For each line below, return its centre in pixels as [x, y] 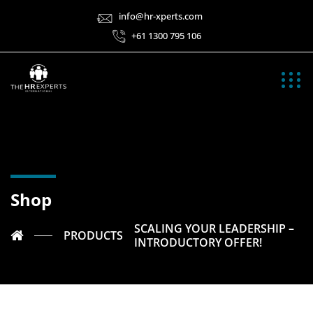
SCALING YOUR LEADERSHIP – [214, 228]
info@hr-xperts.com [161, 16]
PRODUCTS [93, 235]
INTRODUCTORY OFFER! [197, 242]
